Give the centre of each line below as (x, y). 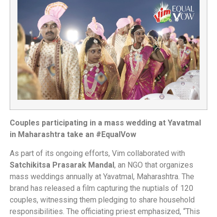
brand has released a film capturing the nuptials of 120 (101, 188)
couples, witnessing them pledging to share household (102, 200)
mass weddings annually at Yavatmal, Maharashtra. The (102, 176)
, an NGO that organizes (154, 165)
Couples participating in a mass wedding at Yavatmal (105, 123)
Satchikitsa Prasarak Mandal (62, 165)
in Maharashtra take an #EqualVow (73, 135)
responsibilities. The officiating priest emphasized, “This (105, 211)
